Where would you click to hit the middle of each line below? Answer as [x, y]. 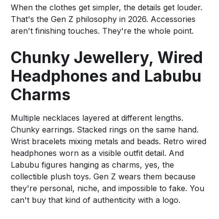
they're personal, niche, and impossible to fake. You [108, 188]
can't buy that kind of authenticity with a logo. [96, 200]
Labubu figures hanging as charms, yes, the [93, 164]
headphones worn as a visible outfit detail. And [98, 153]
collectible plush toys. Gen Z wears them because [103, 176]
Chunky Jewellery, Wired [107, 57]
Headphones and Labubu [106, 76]
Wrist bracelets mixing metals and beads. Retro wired [109, 141]
